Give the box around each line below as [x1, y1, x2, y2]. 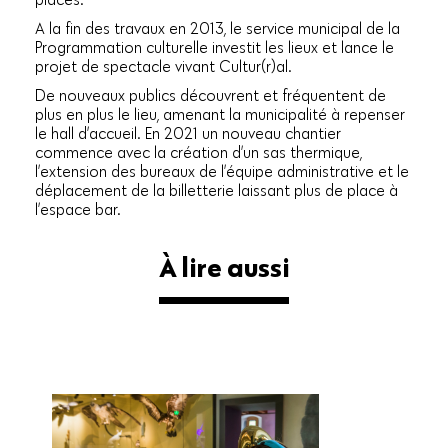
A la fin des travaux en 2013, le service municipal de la [35, 18, 400, 39]
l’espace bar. [35, 199, 121, 220]
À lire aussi [159, 249, 289, 285]
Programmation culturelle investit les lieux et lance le [35, 37, 394, 58]
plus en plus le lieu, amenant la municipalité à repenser [35, 104, 405, 125]
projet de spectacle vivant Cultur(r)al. [35, 56, 292, 77]
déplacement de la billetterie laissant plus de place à [35, 180, 398, 201]
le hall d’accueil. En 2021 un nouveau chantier [35, 123, 341, 144]
